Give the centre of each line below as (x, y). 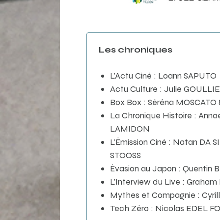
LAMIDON (130, 128)
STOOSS (125, 155)
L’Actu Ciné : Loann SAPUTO (163, 75)
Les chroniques (134, 50)
